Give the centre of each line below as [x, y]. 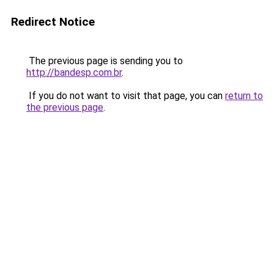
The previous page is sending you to [105, 61]
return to [244, 96]
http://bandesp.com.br [74, 72]
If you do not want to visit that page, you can [126, 96]
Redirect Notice [53, 22]
